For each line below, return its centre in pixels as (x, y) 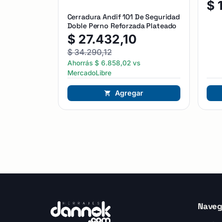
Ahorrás (81, 63)
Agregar (129, 93)
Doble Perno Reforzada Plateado (143, 26)
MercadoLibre (89, 73)
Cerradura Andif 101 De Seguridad (85, 17)
